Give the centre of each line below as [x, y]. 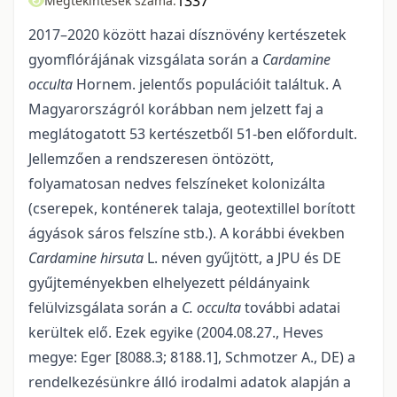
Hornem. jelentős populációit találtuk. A [207, 84]
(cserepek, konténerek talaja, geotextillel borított [192, 208]
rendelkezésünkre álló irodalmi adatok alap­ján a [190, 382]
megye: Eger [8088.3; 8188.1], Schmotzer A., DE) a [192, 357]
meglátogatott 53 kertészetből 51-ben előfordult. [193, 134]
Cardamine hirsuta [86, 258]
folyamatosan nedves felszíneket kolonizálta [177, 183]
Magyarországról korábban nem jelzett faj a [176, 109]
